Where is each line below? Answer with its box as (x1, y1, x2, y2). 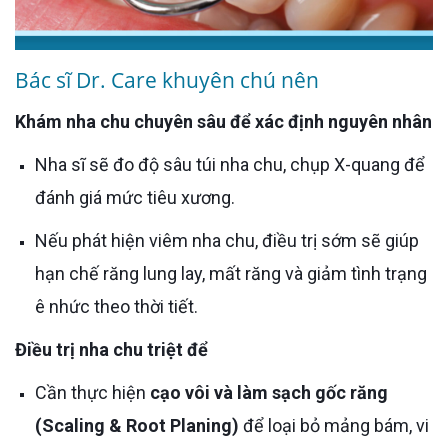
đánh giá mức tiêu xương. (35, 186, 235, 208)
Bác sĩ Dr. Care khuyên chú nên (15, 65, 319, 94)
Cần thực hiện (47, 381, 150, 403)
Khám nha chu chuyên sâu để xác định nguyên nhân (26, 110, 432, 132)
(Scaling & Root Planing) (35, 414, 239, 436)
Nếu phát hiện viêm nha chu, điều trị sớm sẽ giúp (35, 229, 48, 251)
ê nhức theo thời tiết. (35, 295, 198, 317)
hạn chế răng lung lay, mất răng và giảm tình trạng (35, 262, 427, 284)
